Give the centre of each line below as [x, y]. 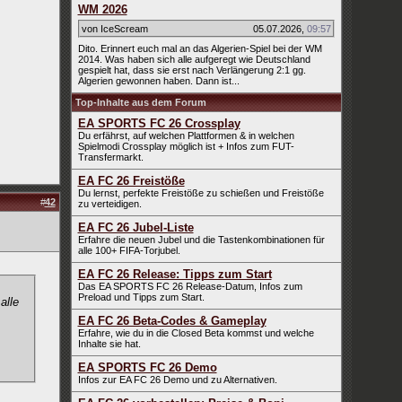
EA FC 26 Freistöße [131, 181]
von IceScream [114, 29]
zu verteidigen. [109, 204]
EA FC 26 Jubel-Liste [135, 227]
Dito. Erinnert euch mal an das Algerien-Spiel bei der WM [200, 48]
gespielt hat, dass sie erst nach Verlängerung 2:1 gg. [192, 70]
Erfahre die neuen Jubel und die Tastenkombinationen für [201, 240]
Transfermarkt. [110, 157]
